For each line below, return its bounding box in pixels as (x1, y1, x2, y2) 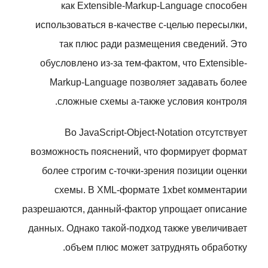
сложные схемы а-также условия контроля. (57, 96, 247, 106)
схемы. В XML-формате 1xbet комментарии (54, 185, 247, 195)
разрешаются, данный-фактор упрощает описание (22, 204, 247, 214)
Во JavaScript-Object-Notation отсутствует (65, 127, 247, 138)
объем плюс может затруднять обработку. (65, 242, 247, 252)
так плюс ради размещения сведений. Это (59, 39, 247, 49)
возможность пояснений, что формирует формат (31, 147, 247, 157)
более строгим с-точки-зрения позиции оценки (42, 166, 247, 176)
